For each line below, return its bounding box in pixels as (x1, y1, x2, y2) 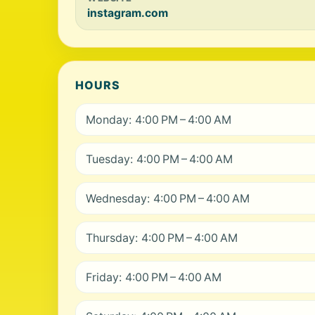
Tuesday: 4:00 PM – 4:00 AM (86, 152, 233, 166)
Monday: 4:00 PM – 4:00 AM (86, 112, 231, 127)
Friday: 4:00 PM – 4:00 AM (86, 270, 221, 284)
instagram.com (87, 6, 168, 20)
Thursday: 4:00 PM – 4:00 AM (86, 231, 238, 245)
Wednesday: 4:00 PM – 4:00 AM (86, 191, 250, 205)
